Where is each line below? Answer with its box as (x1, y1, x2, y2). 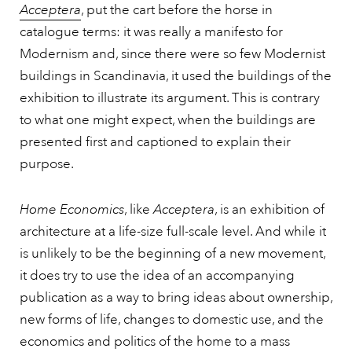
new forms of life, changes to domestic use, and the (20, 311, 324, 328)
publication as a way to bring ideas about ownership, (20, 289, 332, 306)
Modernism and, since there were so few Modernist (20, 46, 325, 63)
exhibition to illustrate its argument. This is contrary (20, 90, 320, 107)
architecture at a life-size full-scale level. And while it (20, 223, 326, 240)
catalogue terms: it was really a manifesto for (20, 24, 283, 41)
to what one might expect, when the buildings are (20, 112, 316, 129)
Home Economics (20, 201, 124, 218)
